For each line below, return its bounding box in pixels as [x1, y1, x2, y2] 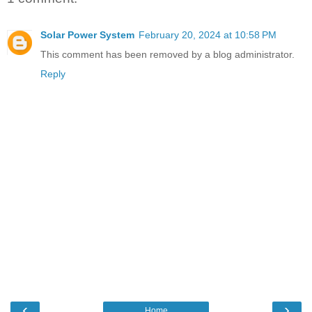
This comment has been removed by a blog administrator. [40, 48, 295, 60]
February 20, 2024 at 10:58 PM [139, 29, 276, 40]
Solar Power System [40, 29, 134, 40]
